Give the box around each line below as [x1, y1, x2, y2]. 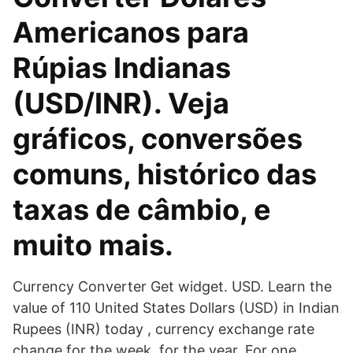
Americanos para [13, 15, 249, 50]
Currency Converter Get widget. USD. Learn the [13, 278, 332, 295]
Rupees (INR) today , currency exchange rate [13, 321, 314, 337]
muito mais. [13, 228, 173, 262]
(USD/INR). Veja [13, 86, 229, 121]
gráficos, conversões [13, 121, 303, 156]
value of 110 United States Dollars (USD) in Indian [13, 299, 340, 316]
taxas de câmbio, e [13, 192, 271, 227]
